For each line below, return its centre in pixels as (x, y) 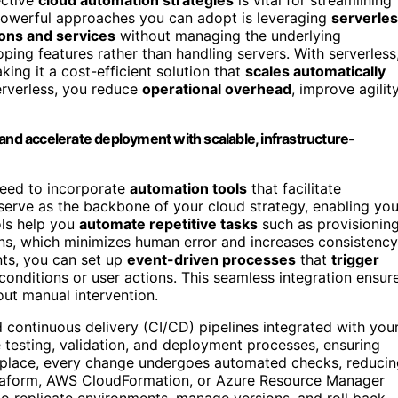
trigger (355, 259)
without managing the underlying (228, 35)
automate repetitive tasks (168, 223)
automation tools (188, 188)
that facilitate (294, 188)
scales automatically (315, 71)
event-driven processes (211, 259)
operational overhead (217, 88)
